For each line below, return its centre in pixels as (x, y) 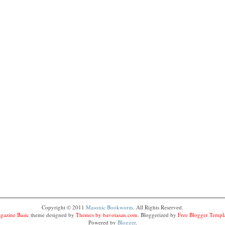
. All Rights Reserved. (158, 207)
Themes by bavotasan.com (107, 215)
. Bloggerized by (158, 215)
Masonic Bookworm (109, 207)
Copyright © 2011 (64, 207)
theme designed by (52, 215)
